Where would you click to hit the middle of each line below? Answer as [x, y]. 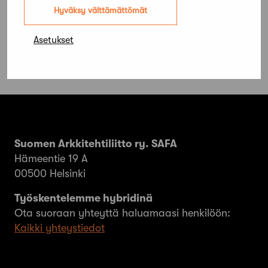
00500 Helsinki [50, 174]
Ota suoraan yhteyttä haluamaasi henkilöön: [122, 213]
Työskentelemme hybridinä [83, 198]
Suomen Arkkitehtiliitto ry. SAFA [96, 144]
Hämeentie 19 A [51, 159]
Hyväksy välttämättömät [100, 10]
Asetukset [54, 40]
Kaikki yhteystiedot [60, 228]
